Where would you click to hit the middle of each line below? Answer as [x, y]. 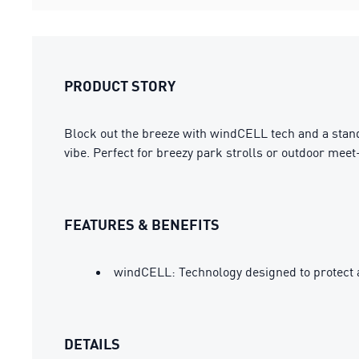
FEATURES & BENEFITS [142, 224]
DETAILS [92, 344]
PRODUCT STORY [120, 86]
